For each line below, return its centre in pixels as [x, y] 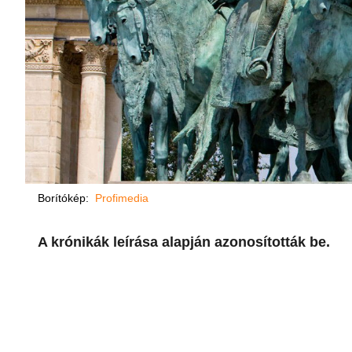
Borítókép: [66, 198]
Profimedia [122, 198]
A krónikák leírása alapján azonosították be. [184, 242]
